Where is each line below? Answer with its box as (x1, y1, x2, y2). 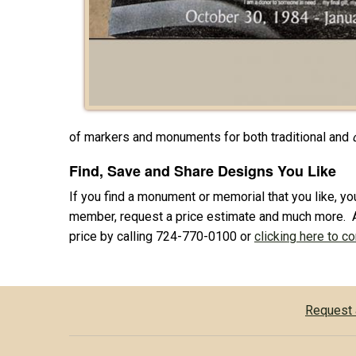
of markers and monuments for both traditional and (69, 129, 352, 145)
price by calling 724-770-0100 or (69, 228, 254, 244)
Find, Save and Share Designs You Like (69, 160, 336, 181)
